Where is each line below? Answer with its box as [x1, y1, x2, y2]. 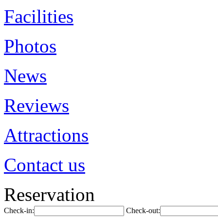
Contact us [4, 154, 85, 175]
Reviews [4, 95, 69, 116]
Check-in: [4, 206, 34, 215]
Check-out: [126, 206, 160, 215]
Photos [4, 36, 56, 56]
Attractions [4, 125, 89, 145]
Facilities [4, 6, 73, 27]
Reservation [4, 184, 95, 205]
